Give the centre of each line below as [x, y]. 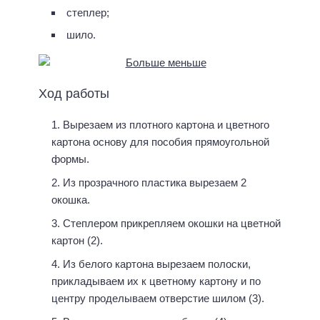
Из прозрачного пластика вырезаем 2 [155, 182]
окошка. [71, 199]
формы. [70, 159]
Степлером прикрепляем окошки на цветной [172, 223]
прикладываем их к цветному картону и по [156, 281]
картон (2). [77, 240]
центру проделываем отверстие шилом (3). [158, 298]
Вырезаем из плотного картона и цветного [166, 124]
